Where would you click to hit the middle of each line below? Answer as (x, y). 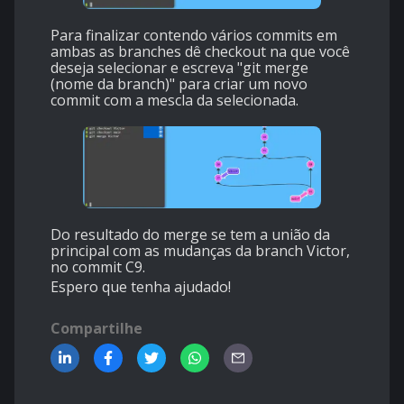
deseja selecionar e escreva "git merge (179, 68)
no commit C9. (98, 267)
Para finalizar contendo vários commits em (194, 36)
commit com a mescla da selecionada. (174, 101)
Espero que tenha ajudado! (141, 287)
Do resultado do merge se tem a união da (190, 235)
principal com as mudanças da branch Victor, (200, 251)
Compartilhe (96, 329)
